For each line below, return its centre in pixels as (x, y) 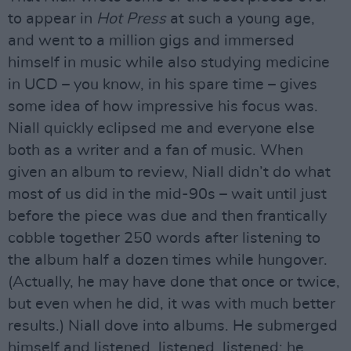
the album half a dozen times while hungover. (168, 260)
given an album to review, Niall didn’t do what (169, 172)
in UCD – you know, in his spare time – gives (163, 85)
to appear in (52, 19)
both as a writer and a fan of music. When (156, 150)
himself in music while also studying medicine (169, 63)
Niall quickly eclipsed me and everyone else (161, 128)
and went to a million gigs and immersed (151, 41)
